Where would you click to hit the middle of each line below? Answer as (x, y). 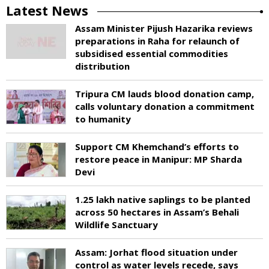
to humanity (103, 119)
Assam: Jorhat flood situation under (156, 252)
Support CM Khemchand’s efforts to (157, 146)
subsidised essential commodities (152, 53)
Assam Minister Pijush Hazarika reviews (164, 28)
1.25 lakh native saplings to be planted (163, 199)
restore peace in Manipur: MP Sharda (159, 159)
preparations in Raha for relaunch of (157, 41)
